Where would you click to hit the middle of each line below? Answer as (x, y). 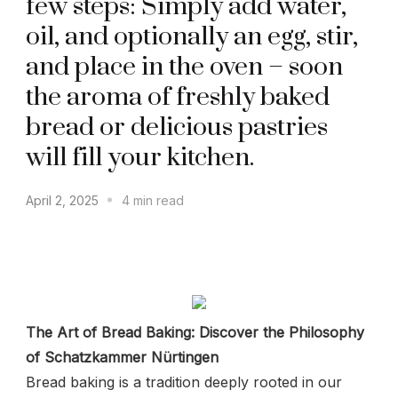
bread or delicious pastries (177, 127)
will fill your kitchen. (140, 158)
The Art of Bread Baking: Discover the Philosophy (195, 332)
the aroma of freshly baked (178, 97)
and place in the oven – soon (184, 67)
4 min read (153, 200)
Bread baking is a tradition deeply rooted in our (184, 382)
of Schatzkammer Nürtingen (122, 357)
